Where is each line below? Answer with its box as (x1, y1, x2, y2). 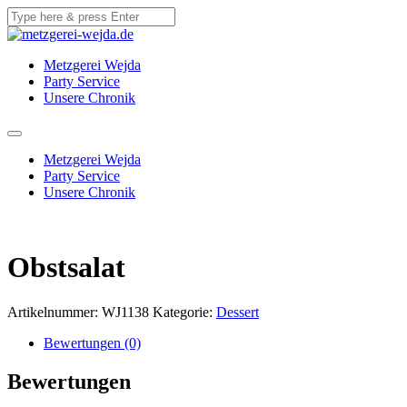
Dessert (216, 303, 259, 320)
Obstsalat (7, 251, 125, 284)
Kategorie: (153, 303, 216, 320)
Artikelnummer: (7, 303, 102, 320)
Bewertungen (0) (44, 334, 141, 351)
